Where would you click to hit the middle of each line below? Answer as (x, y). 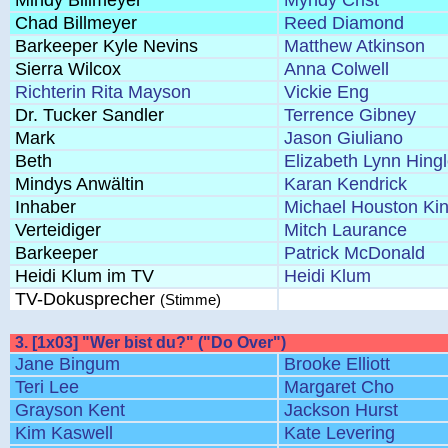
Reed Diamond (344, 23)
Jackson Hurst (341, 410)
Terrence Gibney (350, 115)
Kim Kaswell (64, 433)
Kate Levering (339, 433)
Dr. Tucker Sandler (89, 115)
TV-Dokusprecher (87, 299)
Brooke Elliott (337, 364)
